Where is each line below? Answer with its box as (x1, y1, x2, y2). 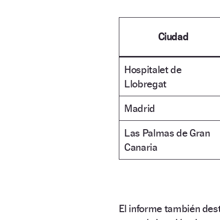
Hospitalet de (124, 63, 182, 76)
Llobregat (124, 77, 166, 90)
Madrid (124, 102, 155, 114)
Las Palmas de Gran (124, 126, 210, 139)
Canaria (124, 140, 158, 153)
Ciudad (158, 30, 189, 43)
